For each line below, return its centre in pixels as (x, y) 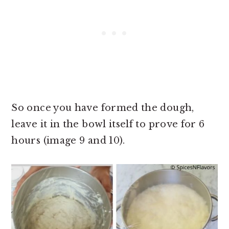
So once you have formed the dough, (103, 108)
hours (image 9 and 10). (70, 141)
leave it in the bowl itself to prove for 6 (108, 124)
